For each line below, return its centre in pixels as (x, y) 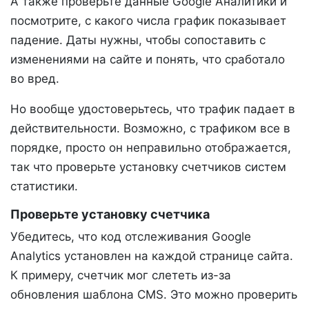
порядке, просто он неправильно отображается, (151, 147)
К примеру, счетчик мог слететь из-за (121, 275)
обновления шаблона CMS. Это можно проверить (154, 294)
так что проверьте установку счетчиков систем (148, 167)
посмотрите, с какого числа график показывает (148, 20)
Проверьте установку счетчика (110, 214)
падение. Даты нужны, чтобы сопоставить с (138, 40)
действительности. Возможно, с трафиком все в (150, 128)
